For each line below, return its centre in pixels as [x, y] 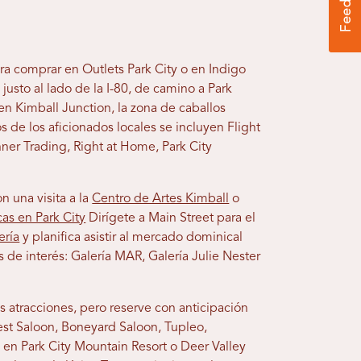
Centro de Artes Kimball [161, 199]
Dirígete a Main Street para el [171, 219]
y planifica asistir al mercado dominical [131, 238]
